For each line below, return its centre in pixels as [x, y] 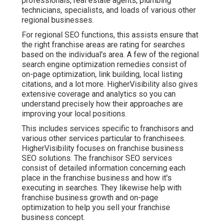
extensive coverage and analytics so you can [99, 94]
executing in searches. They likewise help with [102, 188]
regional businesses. [58, 20]
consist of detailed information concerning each [104, 168]
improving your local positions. [74, 114]
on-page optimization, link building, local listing [102, 74]
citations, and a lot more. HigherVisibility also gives [110, 84]
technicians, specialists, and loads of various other [109, 10]
